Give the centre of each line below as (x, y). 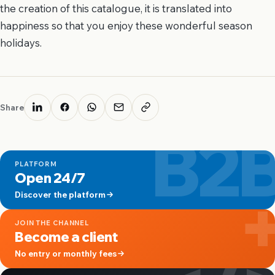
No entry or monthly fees (66, 253)
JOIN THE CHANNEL (52, 223)
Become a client (66, 237)
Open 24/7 (50, 178)
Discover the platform (60, 194)
